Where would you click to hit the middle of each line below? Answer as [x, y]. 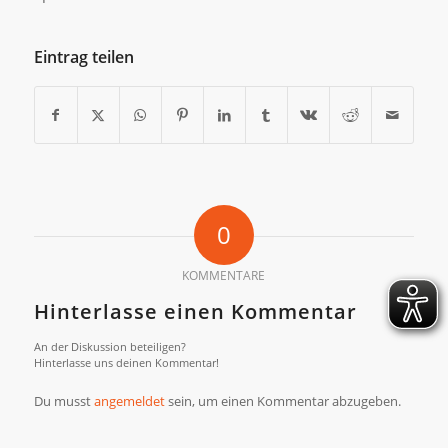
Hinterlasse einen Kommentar [195, 311]
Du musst [63, 400]
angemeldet [129, 400]
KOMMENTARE [224, 275]
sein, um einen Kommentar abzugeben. [282, 400]
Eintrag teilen [83, 56]
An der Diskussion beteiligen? [109, 346]
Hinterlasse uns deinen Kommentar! [126, 362]
